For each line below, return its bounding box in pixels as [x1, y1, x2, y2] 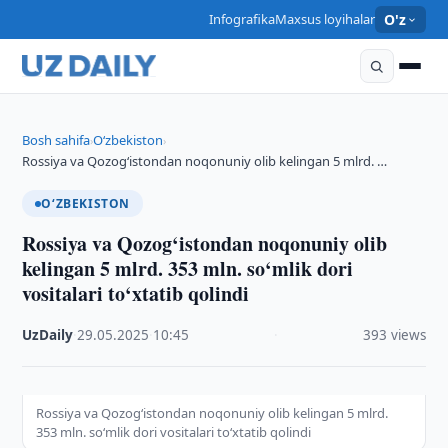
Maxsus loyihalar [274, 10, 375, 28]
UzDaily [22, 326, 74, 344]
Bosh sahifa [22, 131, 91, 149]
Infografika [208, 10, 275, 28]
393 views [362, 326, 426, 344]
